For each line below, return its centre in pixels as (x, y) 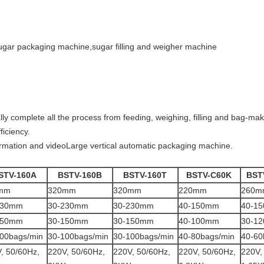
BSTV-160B (80, 175)
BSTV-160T (145, 175)
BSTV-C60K (209, 175)
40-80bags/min (206, 236)
